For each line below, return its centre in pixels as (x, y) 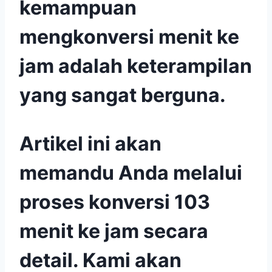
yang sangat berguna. (123, 95)
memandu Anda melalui (131, 173)
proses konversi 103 (115, 202)
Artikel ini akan (90, 144)
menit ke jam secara (114, 231)
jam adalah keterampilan (136, 66)
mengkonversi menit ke (129, 37)
